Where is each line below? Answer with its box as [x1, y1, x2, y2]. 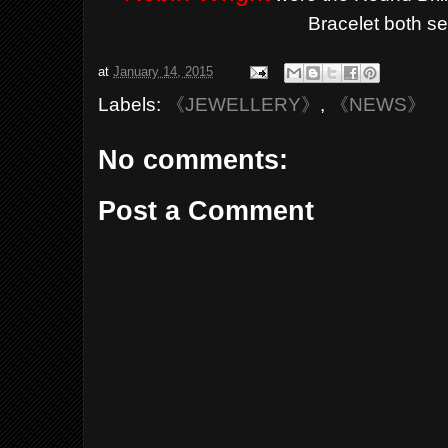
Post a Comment [98, 195, 315, 226]
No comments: [98, 145, 289, 175]
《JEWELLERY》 [166, 93, 321, 115]
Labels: [98, 93, 167, 115]
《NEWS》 [330, 93, 427, 115]
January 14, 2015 [113, 64, 214, 80]
